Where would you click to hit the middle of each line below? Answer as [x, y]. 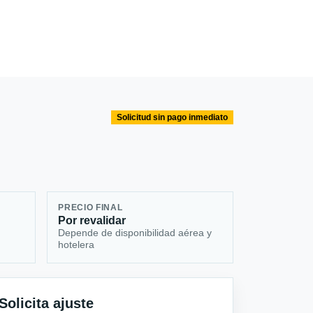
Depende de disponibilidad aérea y [135, 233]
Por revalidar [92, 221]
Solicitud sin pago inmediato [173, 118]
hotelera [77, 245]
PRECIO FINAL [90, 208]
